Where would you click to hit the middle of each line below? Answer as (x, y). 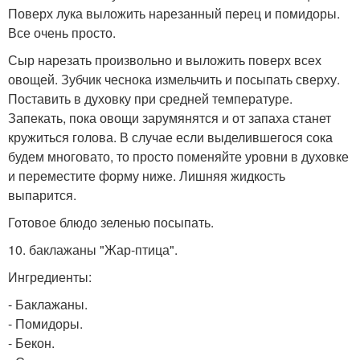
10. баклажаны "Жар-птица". (93, 249)
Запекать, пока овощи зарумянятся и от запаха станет (170, 117)
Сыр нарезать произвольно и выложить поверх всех (165, 59)
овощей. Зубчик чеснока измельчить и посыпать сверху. (174, 79)
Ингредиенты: (50, 276)
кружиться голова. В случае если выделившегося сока (170, 137)
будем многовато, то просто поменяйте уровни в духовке (178, 156)
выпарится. (42, 194)
